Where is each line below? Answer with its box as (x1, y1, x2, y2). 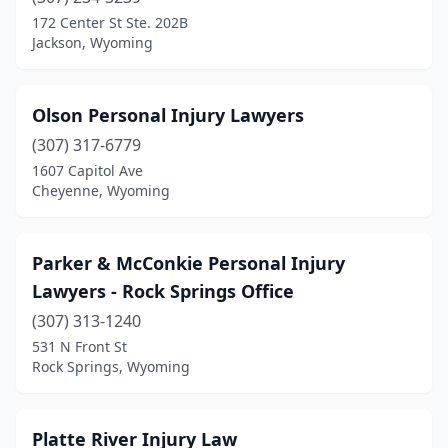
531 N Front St (32, 337, 127, 356)
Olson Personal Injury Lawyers (32, 103, 304, 127)
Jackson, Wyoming (32, 33, 153, 52)
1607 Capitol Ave (32, 161, 143, 180)
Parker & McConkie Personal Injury (32, 251, 345, 275)
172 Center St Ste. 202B (32, 13, 188, 32)
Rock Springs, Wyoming (32, 357, 190, 376)
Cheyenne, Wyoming (32, 181, 170, 200)
